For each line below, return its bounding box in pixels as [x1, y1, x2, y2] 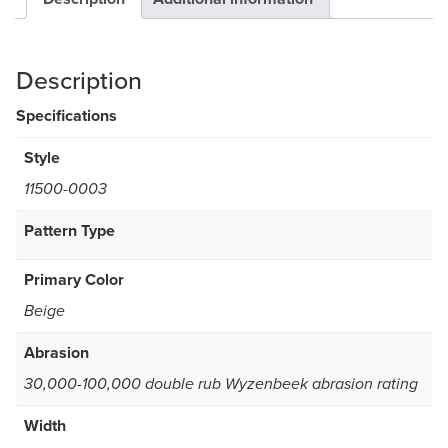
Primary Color [24, 268, 124, 292]
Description [16, 62, 142, 99]
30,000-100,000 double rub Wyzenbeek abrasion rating [24, 375, 418, 395]
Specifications [16, 104, 117, 128]
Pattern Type [24, 219, 115, 243]
